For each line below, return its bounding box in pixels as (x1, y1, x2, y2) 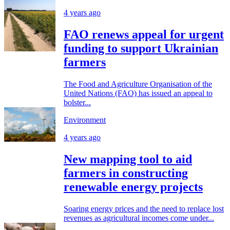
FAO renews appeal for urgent (64, 28, 224, 42)
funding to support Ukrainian (64, 42, 218, 55)
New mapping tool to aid (64, 152, 192, 166)
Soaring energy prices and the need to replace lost (64, 204, 224, 213)
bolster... (64, 98, 91, 107)
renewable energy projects (64, 180, 203, 194)
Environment (64, 116, 106, 125)
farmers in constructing (64, 166, 188, 180)
